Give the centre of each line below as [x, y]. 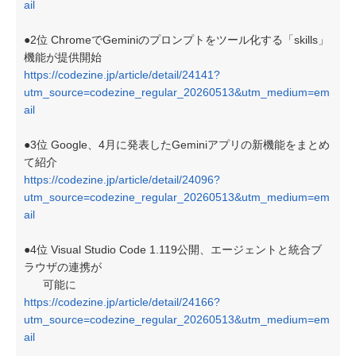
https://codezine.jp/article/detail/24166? [122, 302]
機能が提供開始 [63, 57]
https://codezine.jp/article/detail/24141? [122, 75]
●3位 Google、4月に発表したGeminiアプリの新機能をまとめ [177, 145]
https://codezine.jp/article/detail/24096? [122, 180]
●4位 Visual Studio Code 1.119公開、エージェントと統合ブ [173, 250]
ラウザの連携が [63, 267]
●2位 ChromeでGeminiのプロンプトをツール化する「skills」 [176, 40]
